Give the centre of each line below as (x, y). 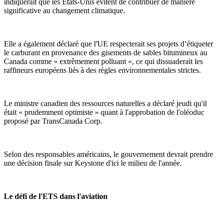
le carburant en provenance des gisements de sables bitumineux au (106, 52)
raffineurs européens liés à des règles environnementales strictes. (102, 70)
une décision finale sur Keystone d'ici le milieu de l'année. (93, 163)
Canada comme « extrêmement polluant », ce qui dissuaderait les (103, 61)
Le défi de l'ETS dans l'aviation (56, 196)
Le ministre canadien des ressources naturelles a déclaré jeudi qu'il (105, 103)
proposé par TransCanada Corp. (53, 121)
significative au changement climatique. (65, 10)
